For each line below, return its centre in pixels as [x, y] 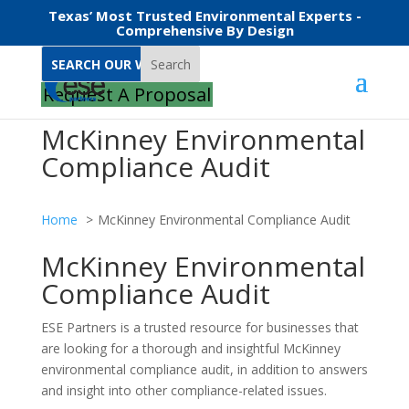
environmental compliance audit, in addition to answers [204, 369]
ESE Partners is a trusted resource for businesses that [199, 327]
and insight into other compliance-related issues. [184, 390]
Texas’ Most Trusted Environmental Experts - [204, 16]
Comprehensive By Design [204, 30]
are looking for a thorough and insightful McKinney [190, 348]
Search [170, 64]
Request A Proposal [126, 94]
